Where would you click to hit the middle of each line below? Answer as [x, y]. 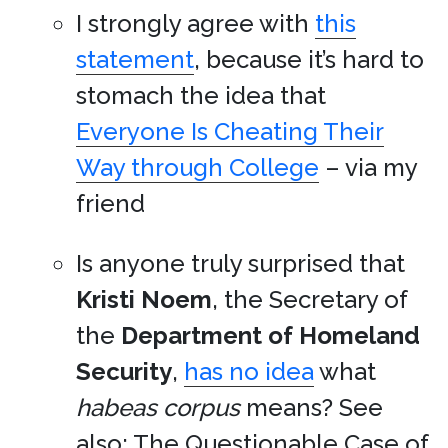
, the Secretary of [309, 299]
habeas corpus [158, 407]
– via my [368, 167]
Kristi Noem [144, 299]
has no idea [249, 371]
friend [110, 203]
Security [124, 371]
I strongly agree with [195, 23]
